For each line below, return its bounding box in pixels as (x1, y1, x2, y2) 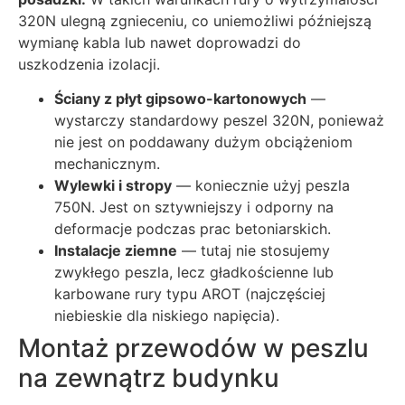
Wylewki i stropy (54, 176, 172, 195)
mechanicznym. (54, 155, 160, 174)
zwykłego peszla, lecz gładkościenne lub (54, 263, 334, 282)
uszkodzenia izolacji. (18, 54, 160, 73)
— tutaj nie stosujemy (177, 241, 330, 260)
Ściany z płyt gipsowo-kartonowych (54, 89, 306, 108)
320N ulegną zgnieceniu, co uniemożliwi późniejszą (18, 11, 372, 30)
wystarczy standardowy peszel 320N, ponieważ (54, 111, 384, 130)
